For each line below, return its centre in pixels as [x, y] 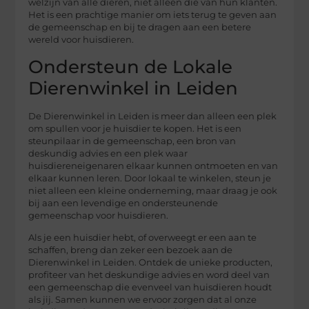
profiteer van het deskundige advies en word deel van [149, 275]
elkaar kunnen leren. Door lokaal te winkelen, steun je [150, 178]
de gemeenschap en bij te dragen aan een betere [140, 28]
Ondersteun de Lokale [131, 67]
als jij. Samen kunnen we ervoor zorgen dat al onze [143, 300]
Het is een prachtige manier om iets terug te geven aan [153, 15]
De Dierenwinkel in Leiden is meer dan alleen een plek [153, 116]
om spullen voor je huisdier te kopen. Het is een [135, 128]
